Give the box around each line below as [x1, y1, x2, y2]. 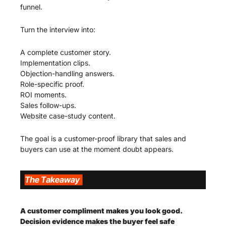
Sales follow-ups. [20, 101, 76, 110]
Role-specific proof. [20, 80, 84, 89]
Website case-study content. [20, 111, 116, 121]
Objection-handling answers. [20, 69, 115, 78]
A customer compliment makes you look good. [20, 206, 182, 215]
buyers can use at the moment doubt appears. [20, 145, 174, 154]
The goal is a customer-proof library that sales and [20, 134, 186, 143]
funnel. [20, 3, 42, 12]
